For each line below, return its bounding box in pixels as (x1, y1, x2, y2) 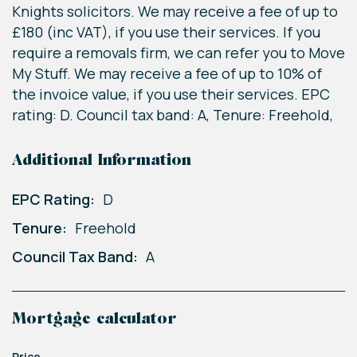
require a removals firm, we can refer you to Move (12, 43, 345, 63)
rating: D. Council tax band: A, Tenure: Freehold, (12, 105, 333, 125)
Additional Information (12, 153, 191, 170)
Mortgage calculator (12, 312, 177, 328)
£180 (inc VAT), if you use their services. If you (12, 22, 320, 42)
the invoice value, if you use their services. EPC (12, 84, 330, 104)
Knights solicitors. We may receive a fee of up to (12, 2, 338, 22)
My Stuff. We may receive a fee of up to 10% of (12, 64, 322, 84)
